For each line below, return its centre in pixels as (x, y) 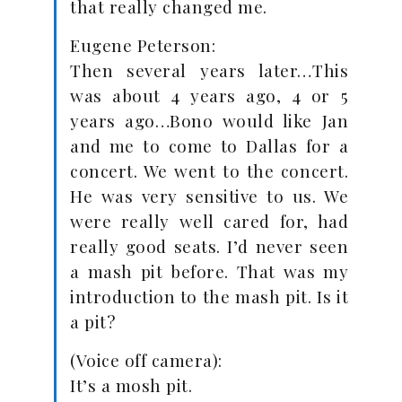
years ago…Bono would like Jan (209, 120)
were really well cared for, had (209, 221)
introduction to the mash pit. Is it (209, 296)
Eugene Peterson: (143, 45)
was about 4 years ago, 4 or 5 (209, 95)
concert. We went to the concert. (209, 170)
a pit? (92, 321)
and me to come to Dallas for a (209, 145)
